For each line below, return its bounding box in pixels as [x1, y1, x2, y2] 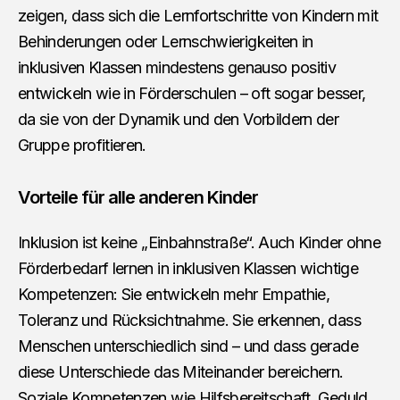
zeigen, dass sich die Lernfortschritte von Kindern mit [18, 6, 379, 26]
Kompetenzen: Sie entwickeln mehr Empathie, [18, 285, 330, 304]
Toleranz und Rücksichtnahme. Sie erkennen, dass [18, 311, 361, 330]
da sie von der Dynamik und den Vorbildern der [18, 110, 339, 129]
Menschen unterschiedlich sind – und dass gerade [18, 337, 358, 356]
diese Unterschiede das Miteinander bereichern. [18, 362, 344, 382]
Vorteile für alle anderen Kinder [18, 187, 258, 209]
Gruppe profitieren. [18, 136, 146, 155]
